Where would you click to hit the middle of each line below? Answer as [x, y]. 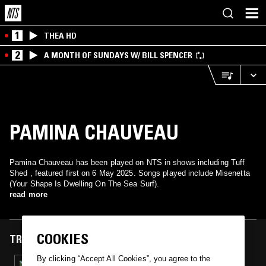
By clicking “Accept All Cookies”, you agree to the [123, 259]
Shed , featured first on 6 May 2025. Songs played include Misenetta [130, 173]
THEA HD [60, 36]
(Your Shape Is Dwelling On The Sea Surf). [85, 184]
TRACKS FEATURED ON [61, 239]
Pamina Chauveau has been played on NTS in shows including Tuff [127, 162]
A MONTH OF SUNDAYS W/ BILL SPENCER [118, 55]
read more [28, 194]
